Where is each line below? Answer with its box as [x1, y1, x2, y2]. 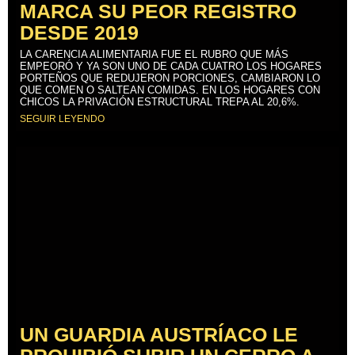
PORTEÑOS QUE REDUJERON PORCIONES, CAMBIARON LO [20, 72, 320, 85]
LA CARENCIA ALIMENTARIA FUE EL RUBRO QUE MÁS [20, 48, 288, 61]
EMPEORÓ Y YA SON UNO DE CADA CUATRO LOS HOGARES [20, 60, 322, 73]
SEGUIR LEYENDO [20, 113, 105, 125]
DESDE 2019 [20, 21, 139, 44]
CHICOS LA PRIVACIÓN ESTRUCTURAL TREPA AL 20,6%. [20, 96, 300, 109]
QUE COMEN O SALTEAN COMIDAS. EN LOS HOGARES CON [20, 84, 320, 97]
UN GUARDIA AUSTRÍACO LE [20, 323, 298, 346]
